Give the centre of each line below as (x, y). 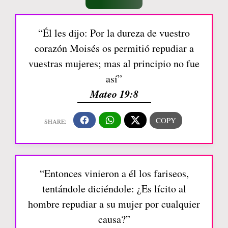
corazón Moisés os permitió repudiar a (114, 48)
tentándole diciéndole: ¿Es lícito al (114, 189)
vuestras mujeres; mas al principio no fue (114, 63)
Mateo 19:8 (114, 93)
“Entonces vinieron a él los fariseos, (114, 174)
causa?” (114, 219)
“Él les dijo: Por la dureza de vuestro (114, 33)
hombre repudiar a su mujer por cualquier (114, 204)
